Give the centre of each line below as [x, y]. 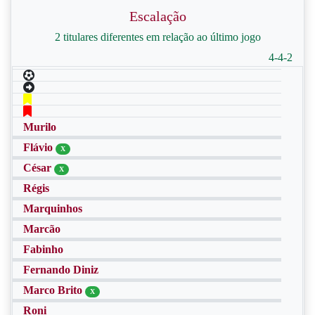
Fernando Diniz [61, 270]
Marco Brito [54, 290]
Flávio [39, 147]
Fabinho [43, 249]
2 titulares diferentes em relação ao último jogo [157, 37]
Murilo [40, 127]
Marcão [42, 229]
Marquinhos [53, 208]
